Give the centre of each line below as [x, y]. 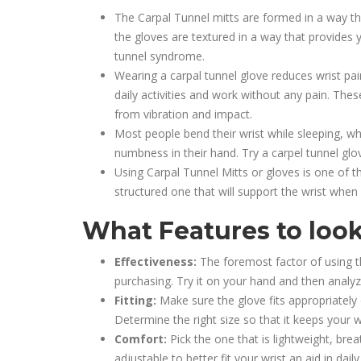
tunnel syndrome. [160, 56]
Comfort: [142, 339]
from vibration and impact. [183, 114]
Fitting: [137, 300]
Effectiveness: [157, 261]
